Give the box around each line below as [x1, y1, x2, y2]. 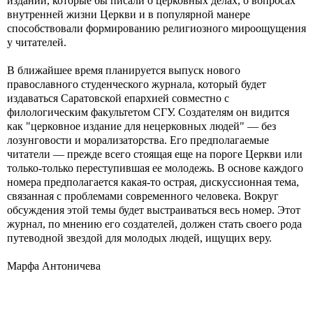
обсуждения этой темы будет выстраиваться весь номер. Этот [7, 204, 300, 216]
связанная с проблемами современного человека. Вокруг [7, 190, 279, 202]
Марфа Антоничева [7, 260, 101, 272]
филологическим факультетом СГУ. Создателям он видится [7, 106, 289, 118]
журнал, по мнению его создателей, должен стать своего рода [7, 218, 302, 230]
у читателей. [7, 36, 66, 48]
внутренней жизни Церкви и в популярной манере [7, 8, 250, 20]
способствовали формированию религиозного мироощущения [7, 22, 306, 34]
